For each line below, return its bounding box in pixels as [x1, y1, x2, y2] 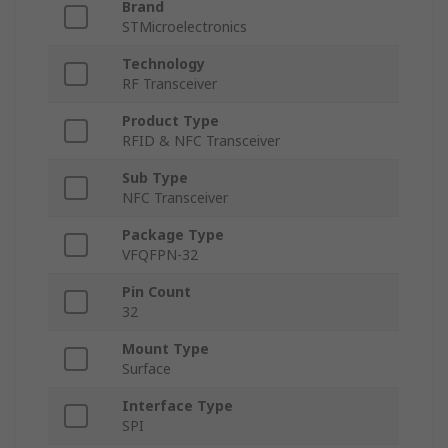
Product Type [122, 111, 219, 131]
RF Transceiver [122, 74, 217, 94]
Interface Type [122, 396, 233, 416]
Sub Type [122, 168, 188, 188]
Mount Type [122, 339, 209, 359]
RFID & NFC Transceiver [122, 131, 280, 151]
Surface [122, 359, 171, 379]
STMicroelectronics [122, 17, 247, 37]
